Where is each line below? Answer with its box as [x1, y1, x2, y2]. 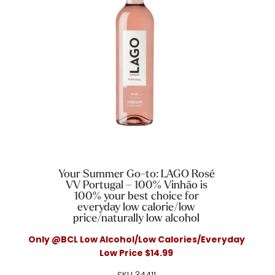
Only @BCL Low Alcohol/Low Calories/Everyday [28, 233, 245, 246]
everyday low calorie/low [77, 201, 196, 214]
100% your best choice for [74, 190, 199, 203]
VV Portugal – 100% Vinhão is [65, 179, 207, 192]
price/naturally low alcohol [73, 212, 200, 225]
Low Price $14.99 [99, 247, 174, 260]
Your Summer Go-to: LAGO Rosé [58, 168, 215, 180]
